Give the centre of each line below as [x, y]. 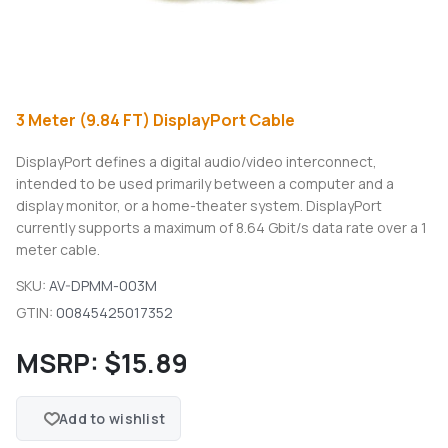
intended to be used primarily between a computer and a [205, 184]
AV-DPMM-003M [103, 286]
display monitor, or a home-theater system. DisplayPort [199, 206]
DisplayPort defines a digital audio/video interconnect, [196, 162]
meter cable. [58, 250]
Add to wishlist [112, 419]
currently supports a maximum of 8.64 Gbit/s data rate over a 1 [221, 228]
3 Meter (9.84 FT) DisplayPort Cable [155, 120]
